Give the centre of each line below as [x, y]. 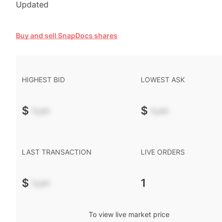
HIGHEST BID [43, 80]
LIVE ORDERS [163, 152]
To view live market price [129, 214]
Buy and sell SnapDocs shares [67, 35]
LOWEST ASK [163, 80]
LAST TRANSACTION [57, 152]
